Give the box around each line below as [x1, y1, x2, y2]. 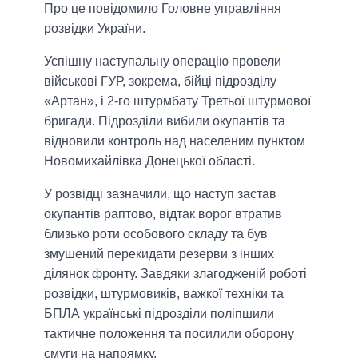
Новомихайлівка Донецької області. [44, 154, 255, 169]
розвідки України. [44, 22, 145, 36]
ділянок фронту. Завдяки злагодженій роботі [44, 267, 307, 281]
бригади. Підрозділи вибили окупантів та [44, 114, 285, 129]
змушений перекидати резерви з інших [44, 247, 274, 261]
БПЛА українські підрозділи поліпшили [44, 307, 274, 321]
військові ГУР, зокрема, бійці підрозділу [44, 74, 276, 89]
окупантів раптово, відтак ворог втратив [44, 207, 282, 221]
